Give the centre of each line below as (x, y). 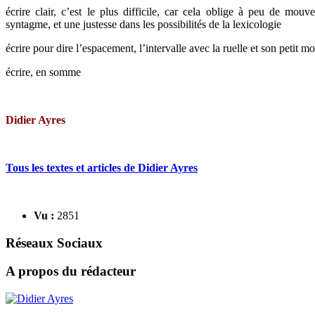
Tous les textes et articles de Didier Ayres (102, 167)
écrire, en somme (43, 72)
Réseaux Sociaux (54, 243)
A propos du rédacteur (71, 271)
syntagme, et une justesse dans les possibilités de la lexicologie (143, 24)
